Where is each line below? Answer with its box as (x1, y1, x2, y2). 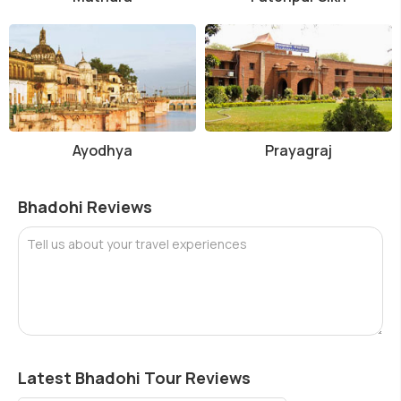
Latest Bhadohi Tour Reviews (18, 366, 251, 388)
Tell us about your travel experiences (27, 235, 247, 252)
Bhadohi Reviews (18, 195, 152, 218)
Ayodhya (73, 140, 132, 160)
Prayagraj (265, 140, 332, 160)
